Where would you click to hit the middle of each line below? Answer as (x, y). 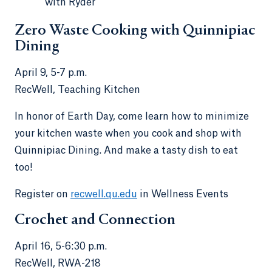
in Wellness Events (184, 194)
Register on (42, 194)
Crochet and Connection (97, 220)
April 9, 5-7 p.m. (51, 73)
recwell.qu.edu (104, 194)
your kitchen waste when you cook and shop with (128, 133)
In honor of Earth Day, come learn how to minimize (132, 116)
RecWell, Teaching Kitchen (79, 90)
